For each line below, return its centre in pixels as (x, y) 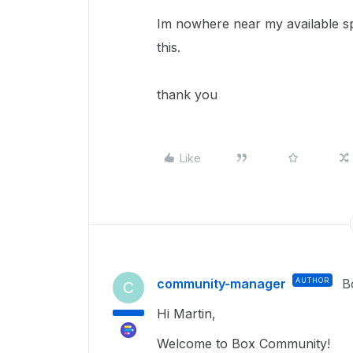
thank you (187, 95)
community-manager (221, 284)
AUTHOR (312, 280)
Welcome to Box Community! (243, 344)
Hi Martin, (188, 314)
